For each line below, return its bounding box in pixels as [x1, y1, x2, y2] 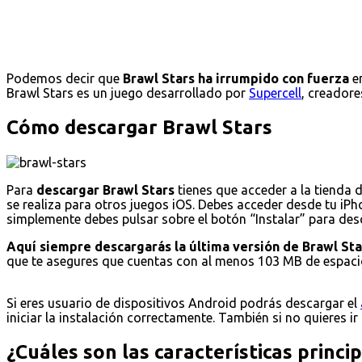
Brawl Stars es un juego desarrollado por [6, 85, 249, 100]
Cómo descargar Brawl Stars [6, 116, 272, 138]
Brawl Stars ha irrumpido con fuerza [123, 70, 349, 86]
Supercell [249, 85, 301, 100]
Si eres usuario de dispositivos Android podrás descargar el [6, 295, 360, 310]
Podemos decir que [6, 70, 123, 86]
